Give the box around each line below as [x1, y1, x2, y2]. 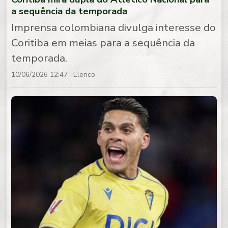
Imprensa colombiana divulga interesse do [11, 20, 216, 35]
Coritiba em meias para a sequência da [11, 35, 195, 50]
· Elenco [68, 69, 96, 79]
